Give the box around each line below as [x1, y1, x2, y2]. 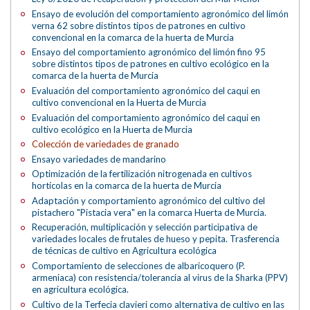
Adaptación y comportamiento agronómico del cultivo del [32, 194, 266, 206]
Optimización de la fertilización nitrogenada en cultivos [32, 168, 253, 180]
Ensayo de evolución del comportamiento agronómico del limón [32, 8, 289, 19]
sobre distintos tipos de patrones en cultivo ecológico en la [32, 58, 270, 70]
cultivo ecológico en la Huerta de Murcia [32, 123, 193, 135]
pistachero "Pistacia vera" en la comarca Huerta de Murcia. [32, 206, 267, 218]
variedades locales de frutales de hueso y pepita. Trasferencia [32, 233, 280, 245]
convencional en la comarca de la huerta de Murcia [32, 31, 235, 43]
